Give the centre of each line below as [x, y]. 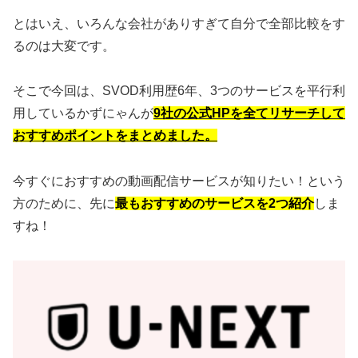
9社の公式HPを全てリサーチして [249, 113]
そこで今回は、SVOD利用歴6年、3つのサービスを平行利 [179, 91]
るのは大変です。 [64, 46]
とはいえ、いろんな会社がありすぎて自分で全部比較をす [179, 23]
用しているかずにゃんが [83, 113]
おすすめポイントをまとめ [89, 136]
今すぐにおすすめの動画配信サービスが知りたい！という [179, 181]
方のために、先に [64, 204]
